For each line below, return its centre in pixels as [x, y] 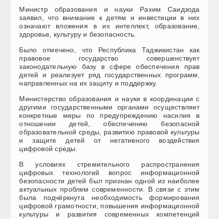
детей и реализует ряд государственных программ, [109, 75]
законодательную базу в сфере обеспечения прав [109, 67]
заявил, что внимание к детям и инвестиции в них [109, 18]
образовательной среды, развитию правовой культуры [109, 132]
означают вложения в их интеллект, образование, [109, 26]
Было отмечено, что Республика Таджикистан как [109, 50]
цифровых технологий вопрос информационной [109, 173]
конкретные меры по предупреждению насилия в [109, 116]
